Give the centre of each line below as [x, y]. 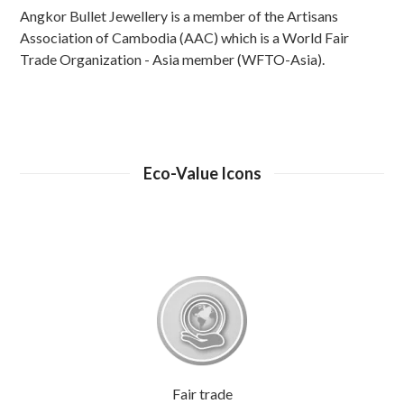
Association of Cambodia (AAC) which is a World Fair [185, 37]
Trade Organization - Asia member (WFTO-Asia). [173, 59]
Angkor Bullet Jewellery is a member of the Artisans [179, 15]
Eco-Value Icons [202, 173]
